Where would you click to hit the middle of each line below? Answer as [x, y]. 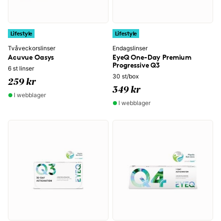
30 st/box [126, 76]
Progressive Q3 [136, 65]
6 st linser [21, 68]
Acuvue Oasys [31, 57]
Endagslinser [130, 48]
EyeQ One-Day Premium [152, 57]
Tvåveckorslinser [32, 48]
